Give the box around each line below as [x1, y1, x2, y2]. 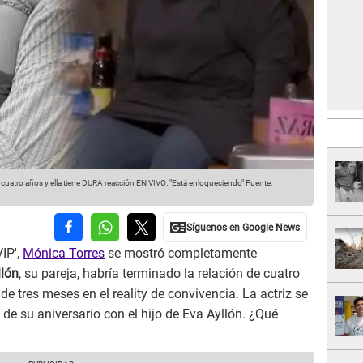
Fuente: [244, 178, 272, 188]
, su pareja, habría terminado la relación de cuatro [19, 266, 300, 282]
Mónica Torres [23, 246, 105, 262]
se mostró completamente [105, 246, 257, 262]
